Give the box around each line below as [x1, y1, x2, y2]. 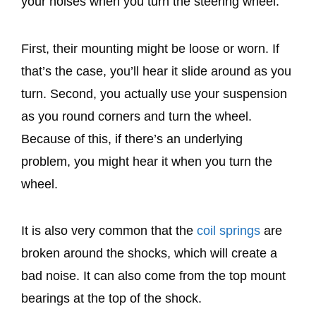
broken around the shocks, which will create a [21, 245, 277, 260]
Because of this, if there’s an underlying [21, 131, 243, 146]
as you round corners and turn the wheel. [21, 109, 252, 123]
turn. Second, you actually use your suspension [21, 86, 287, 101]
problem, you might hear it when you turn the [21, 154, 272, 169]
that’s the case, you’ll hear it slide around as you [21, 63, 291, 78]
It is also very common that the [21, 223, 197, 238]
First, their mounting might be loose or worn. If [21, 41, 279, 56]
